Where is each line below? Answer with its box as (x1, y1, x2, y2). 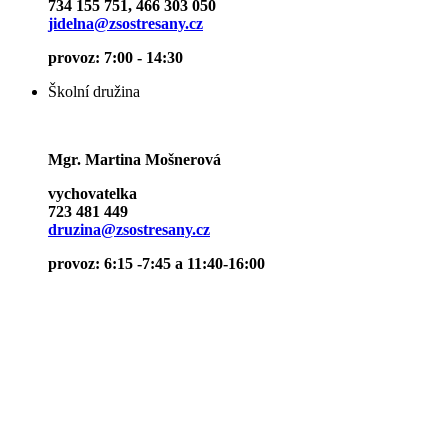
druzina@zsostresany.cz (48, 221, 210, 239)
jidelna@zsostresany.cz (48, 15, 203, 33)
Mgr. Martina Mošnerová (48, 151, 221, 169)
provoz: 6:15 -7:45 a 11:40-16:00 (48, 255, 265, 273)
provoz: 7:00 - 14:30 (48, 49, 183, 67)
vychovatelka (48, 185, 141, 203)
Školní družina (48, 83, 140, 101)
